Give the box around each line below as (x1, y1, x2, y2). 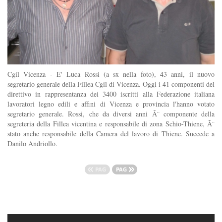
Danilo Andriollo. (7, 138, 57, 148)
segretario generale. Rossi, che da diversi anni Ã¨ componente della (7, 109, 215, 118)
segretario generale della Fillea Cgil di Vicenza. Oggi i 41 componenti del (7, 79, 215, 89)
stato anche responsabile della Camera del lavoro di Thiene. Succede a (7, 128, 215, 138)
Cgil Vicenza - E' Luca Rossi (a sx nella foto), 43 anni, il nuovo (7, 69, 215, 79)
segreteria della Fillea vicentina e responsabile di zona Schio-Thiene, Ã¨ (7, 118, 215, 128)
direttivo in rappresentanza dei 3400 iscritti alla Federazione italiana (7, 89, 215, 99)
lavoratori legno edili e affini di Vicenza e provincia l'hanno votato (7, 99, 215, 109)
